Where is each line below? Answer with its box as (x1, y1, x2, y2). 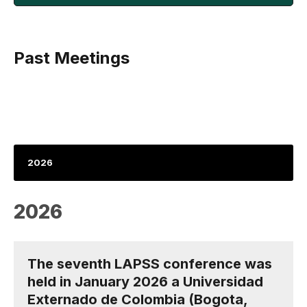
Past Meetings (14, 48, 130, 68)
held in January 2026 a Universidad (27, 273, 263, 290)
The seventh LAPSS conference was (27, 256, 272, 272)
